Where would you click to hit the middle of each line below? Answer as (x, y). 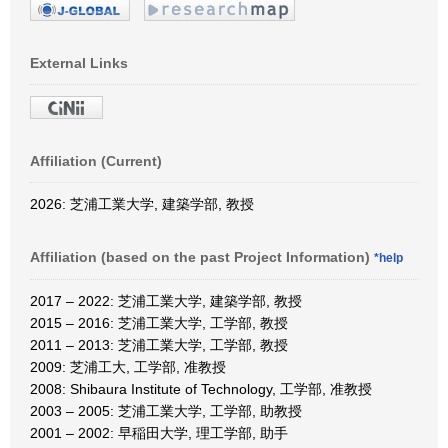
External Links (79, 62)
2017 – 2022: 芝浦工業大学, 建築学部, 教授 (166, 300)
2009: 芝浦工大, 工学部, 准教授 (128, 366)
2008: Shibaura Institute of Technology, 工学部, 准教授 (201, 388)
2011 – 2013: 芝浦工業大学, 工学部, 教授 (159, 344)
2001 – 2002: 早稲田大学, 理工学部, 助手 (159, 432)
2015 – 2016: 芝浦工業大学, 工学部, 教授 (159, 322)
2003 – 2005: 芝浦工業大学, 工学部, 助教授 (166, 410)
